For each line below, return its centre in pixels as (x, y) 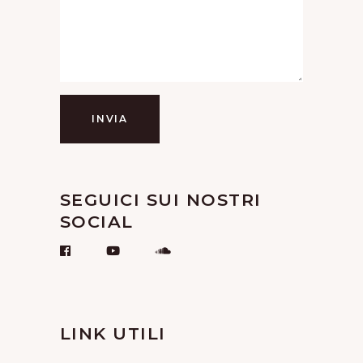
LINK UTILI (113, 333)
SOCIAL (97, 221)
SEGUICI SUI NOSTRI (161, 199)
